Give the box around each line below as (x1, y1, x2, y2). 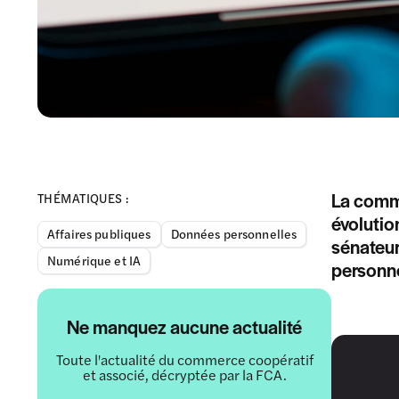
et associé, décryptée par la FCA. (82, 363, 287, 385)
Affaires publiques (47, 224, 151, 242)
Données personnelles (170, 224, 297, 242)
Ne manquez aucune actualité (67, 313, 302, 339)
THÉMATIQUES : (37, 188, 129, 207)
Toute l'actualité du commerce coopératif (55, 348, 313, 370)
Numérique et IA (47, 250, 142, 269)
